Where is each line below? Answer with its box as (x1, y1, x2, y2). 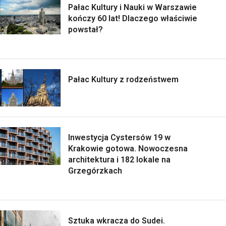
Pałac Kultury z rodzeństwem (68, 74, 179, 84)
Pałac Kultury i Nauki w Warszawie (68, 2, 197, 12)
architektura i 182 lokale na (68, 155, 171, 165)
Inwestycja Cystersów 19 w (68, 133, 171, 143)
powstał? (68, 24, 103, 34)
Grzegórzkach (68, 166, 122, 176)
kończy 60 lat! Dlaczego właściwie (68, 13, 197, 23)
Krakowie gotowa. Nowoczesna (68, 144, 188, 154)
